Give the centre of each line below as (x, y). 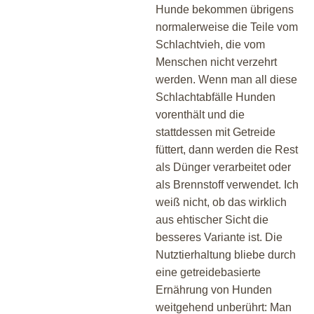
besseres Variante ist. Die (219, 237)
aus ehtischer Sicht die (212, 219)
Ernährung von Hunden (214, 289)
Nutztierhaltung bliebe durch (226, 254)
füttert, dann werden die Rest (227, 149)
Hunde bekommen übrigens (225, 9)
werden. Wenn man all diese (226, 79)
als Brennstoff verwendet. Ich (227, 184)
